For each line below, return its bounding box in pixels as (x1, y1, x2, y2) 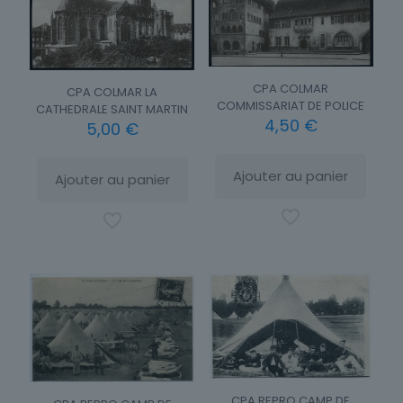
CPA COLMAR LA (67, 83, 158, 101)
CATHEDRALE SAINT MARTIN (36, 100, 189, 118)
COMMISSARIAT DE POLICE (217, 96, 365, 114)
